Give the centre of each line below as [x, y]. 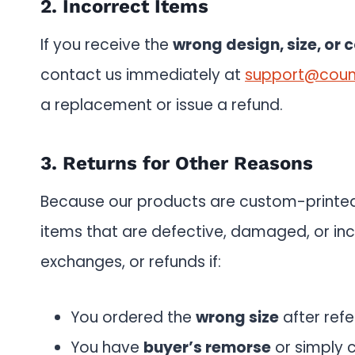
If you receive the [107, 45]
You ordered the [133, 317]
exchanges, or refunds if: [131, 262]
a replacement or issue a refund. [162, 105]
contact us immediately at [143, 75]
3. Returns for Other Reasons [177, 163]
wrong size [237, 317]
